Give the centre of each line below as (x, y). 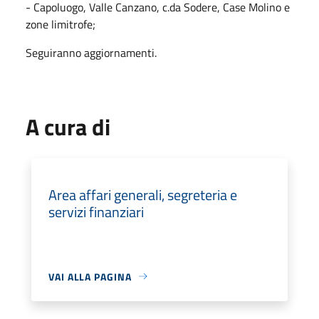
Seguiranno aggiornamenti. (91, 52)
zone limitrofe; (61, 24)
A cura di (68, 126)
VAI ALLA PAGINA (90, 276)
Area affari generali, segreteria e (143, 194)
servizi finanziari (96, 211)
